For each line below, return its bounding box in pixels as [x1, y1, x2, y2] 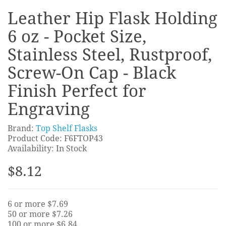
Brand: [8, 123, 36, 133]
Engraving [8, 99, 90, 119]
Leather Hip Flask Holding [8, 8, 217, 28]
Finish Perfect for [8, 81, 146, 101]
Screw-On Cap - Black [8, 63, 176, 83]
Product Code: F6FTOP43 [8, 133, 103, 143]
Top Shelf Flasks [36, 123, 97, 133]
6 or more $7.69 [8, 199, 68, 209]
